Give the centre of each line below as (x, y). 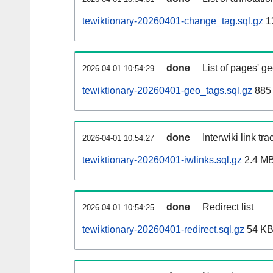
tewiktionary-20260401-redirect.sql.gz (163, 230)
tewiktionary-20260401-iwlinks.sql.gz (162, 160)
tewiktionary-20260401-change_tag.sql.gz (173, 21)
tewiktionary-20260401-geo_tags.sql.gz (167, 91)
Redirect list (228, 207)
